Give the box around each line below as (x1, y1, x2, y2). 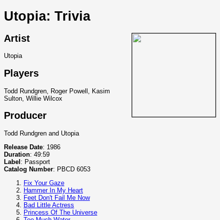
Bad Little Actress (24, 201, 74, 209)
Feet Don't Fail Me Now (24, 194, 90, 202)
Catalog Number (4, 165, 53, 173)
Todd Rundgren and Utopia (4, 129, 79, 137)
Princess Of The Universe (24, 209, 97, 217)
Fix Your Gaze (24, 179, 64, 187)
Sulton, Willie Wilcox (4, 94, 62, 102)
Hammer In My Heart (24, 187, 83, 194)
